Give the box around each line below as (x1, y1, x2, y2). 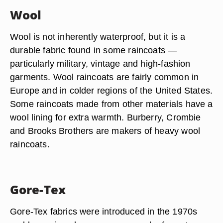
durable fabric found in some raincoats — (10, 45, 177, 55)
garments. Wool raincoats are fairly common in (10, 72, 199, 82)
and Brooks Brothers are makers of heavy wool (10, 125, 201, 136)
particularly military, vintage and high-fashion (10, 58, 191, 69)
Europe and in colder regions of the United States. (10, 85, 213, 96)
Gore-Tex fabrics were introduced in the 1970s (10, 206, 198, 217)
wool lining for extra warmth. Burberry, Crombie (10, 112, 201, 122)
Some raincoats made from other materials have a (10, 99, 213, 109)
